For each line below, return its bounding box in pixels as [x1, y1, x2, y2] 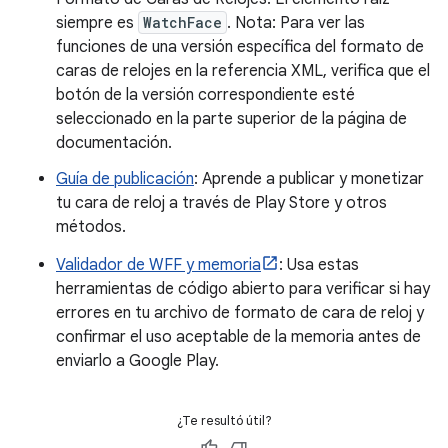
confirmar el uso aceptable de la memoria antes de [56, 327, 421, 348]
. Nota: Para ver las [227, 13, 365, 34]
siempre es [56, 13, 138, 34]
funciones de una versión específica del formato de [56, 37, 424, 58]
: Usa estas [279, 255, 359, 276]
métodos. [56, 217, 126, 238]
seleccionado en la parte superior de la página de [56, 109, 407, 130]
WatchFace [143, 13, 222, 33]
